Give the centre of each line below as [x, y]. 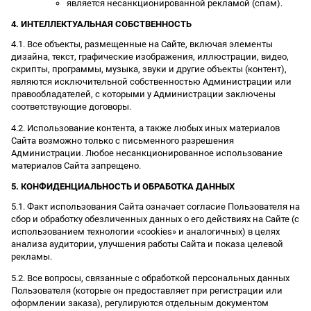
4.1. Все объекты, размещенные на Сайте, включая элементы [142, 44]
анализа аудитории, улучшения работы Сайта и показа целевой [147, 244]
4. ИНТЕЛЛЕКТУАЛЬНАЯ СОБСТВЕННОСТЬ [101, 24]
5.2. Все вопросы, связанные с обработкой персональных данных [150, 278]
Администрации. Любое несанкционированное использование [147, 153]
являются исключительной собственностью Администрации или [151, 81]
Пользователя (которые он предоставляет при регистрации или [147, 290]
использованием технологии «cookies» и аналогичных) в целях [145, 231]
